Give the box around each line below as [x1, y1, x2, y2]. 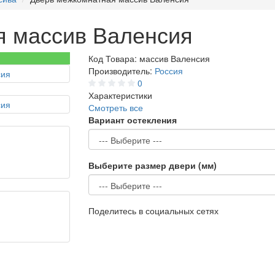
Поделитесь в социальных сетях [88, 204, 219, 217]
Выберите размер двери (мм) [88, 159, 217, 171]
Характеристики [88, 89, 152, 101]
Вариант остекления [88, 114, 177, 126]
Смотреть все [88, 101, 143, 114]
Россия [155, 64, 183, 77]
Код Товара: [88, 52, 139, 64]
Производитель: [88, 64, 155, 77]
